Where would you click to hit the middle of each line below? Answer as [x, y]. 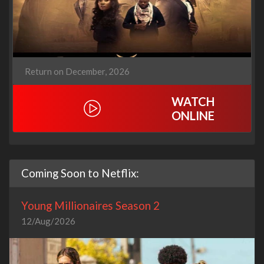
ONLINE [193, 116]
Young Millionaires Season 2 [90, 206]
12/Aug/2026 [48, 221]
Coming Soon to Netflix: [80, 173]
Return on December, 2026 [77, 72]
